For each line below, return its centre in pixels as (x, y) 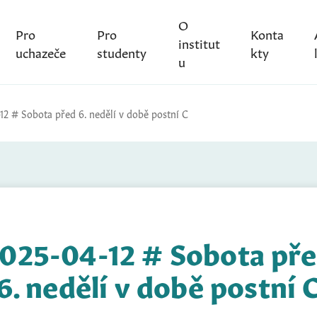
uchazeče (40, 51)
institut (199, 42)
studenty (122, 51)
